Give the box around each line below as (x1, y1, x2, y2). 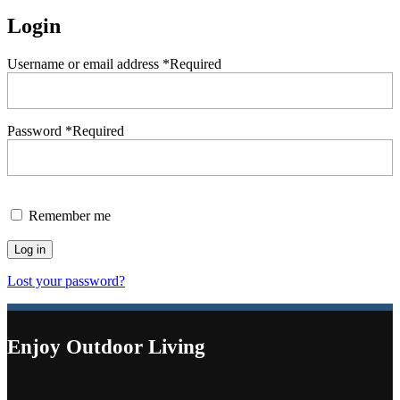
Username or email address (7, 55, 162, 71)
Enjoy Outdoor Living (7, 335, 205, 358)
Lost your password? (7, 272, 125, 288)
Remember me (29, 207, 111, 223)
